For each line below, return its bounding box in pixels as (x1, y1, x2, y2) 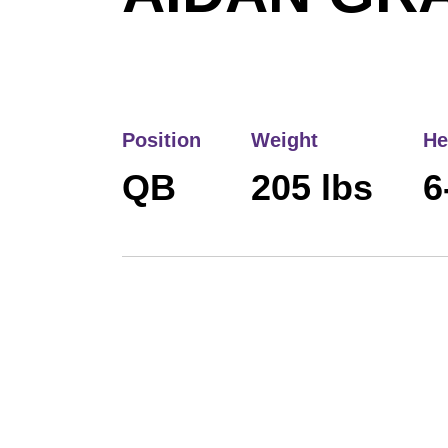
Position (122, 129, 201, 151)
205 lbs (251, 167, 373, 208)
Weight (251, 129, 318, 151)
